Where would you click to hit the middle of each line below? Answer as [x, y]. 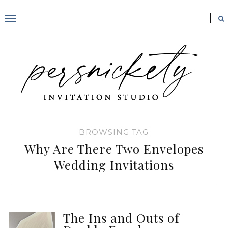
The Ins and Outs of [121, 218]
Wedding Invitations [114, 165]
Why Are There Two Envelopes [114, 149]
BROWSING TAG [114, 132]
